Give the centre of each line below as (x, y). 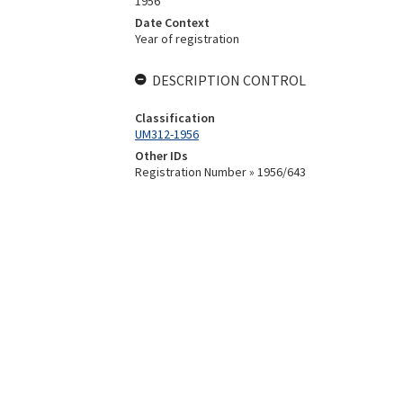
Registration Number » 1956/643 (220, 172)
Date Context (172, 22)
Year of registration (187, 39)
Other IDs (161, 156)
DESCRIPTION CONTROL (228, 80)
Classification (175, 118)
